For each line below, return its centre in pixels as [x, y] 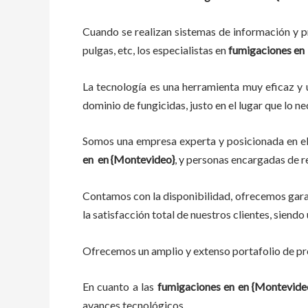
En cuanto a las [120, 287]
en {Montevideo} [134, 159]
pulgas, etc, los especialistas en [155, 50]
